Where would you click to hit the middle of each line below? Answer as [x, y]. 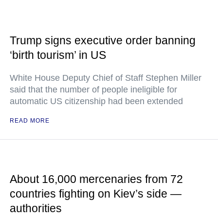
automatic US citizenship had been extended [96, 101]
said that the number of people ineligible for [93, 90]
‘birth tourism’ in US [58, 55]
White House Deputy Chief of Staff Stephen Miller [106, 78]
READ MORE [30, 121]
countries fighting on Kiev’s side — [96, 194]
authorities [36, 208]
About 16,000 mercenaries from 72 [96, 179]
